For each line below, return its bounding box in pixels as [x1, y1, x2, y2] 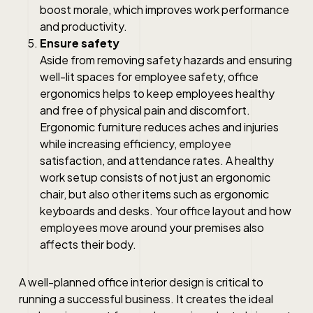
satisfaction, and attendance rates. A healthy [39, 153, 274, 168]
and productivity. [39, 19, 127, 34]
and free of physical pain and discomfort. [39, 103, 250, 118]
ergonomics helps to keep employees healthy [39, 86, 275, 101]
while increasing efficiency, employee [39, 136, 231, 152]
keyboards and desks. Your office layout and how [39, 203, 291, 219]
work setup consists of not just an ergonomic [39, 170, 270, 185]
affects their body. [39, 237, 136, 252]
